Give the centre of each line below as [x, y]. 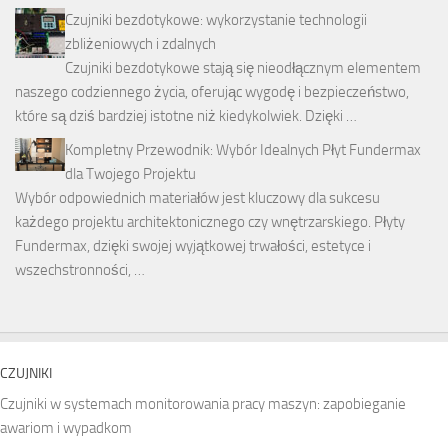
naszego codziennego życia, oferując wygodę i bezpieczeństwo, [212, 92]
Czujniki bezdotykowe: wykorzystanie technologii [216, 20]
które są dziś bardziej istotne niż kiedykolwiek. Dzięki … [186, 116]
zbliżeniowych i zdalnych [140, 44]
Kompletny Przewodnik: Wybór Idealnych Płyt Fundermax [243, 150]
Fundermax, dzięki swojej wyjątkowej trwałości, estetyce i [193, 246]
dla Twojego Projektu [130, 174]
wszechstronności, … [80, 270]
